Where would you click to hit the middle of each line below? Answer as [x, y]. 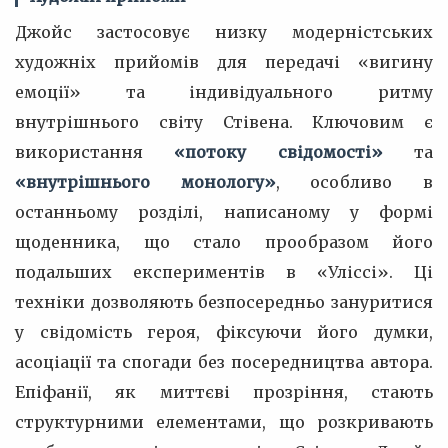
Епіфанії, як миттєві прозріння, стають [224, 392]
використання [95, 152]
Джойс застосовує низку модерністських [224, 32]
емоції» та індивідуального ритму [224, 92]
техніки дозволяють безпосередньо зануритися [224, 302]
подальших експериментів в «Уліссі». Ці [224, 272]
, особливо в [354, 182]
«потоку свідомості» [278, 152]
